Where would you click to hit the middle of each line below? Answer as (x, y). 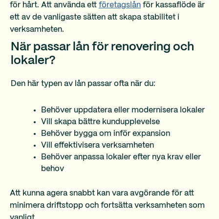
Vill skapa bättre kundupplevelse (100, 122)
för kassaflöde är (173, 5)
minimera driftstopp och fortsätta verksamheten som (107, 206)
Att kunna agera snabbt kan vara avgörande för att (102, 193)
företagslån (120, 5)
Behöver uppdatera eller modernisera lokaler (123, 110)
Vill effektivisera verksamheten (98, 145)
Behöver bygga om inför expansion (106, 134)
